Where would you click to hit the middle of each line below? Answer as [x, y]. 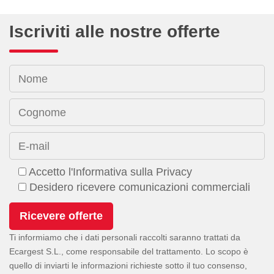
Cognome [42, 112]
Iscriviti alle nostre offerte [115, 31]
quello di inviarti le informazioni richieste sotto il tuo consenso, [128, 265]
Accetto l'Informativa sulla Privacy [110, 172]
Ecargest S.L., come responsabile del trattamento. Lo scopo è [129, 251]
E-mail [34, 146]
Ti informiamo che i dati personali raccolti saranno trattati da [125, 237]
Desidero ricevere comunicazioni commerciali [140, 187]
